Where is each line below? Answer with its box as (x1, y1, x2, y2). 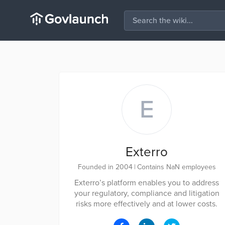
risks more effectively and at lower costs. (76, 199, 217, 209)
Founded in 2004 (77, 163, 133, 171)
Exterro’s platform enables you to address (74, 178, 219, 188)
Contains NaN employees (137, 163, 216, 171)
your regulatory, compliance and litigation (74, 188, 219, 198)
